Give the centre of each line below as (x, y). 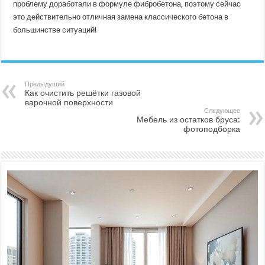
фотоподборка (211, 129)
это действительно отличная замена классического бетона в (121, 17)
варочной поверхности (69, 102)
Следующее (222, 111)
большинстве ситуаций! (55, 30)
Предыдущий (45, 84)
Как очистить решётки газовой (83, 93)
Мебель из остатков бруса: (188, 119)
